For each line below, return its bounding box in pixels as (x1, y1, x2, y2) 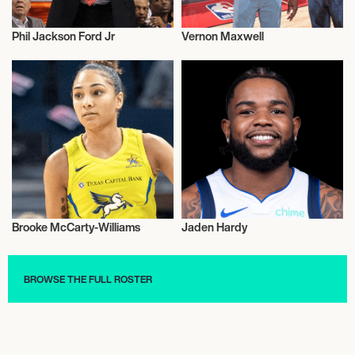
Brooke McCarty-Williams (12, 218, 140, 235)
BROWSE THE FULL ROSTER (24, 271, 152, 286)
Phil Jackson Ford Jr (12, 27, 115, 44)
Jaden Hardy (181, 218, 247, 235)
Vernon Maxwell (181, 27, 264, 44)
